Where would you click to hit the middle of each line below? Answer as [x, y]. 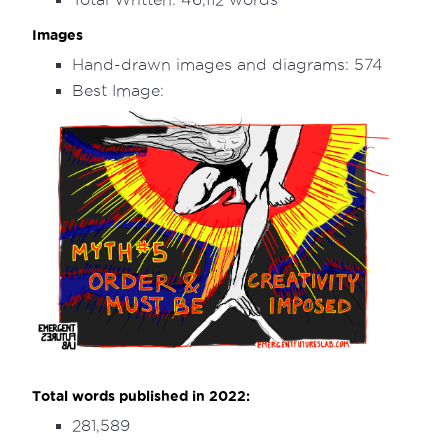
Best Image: [118, 90]
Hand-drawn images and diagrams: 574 [228, 64]
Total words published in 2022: [141, 396]
